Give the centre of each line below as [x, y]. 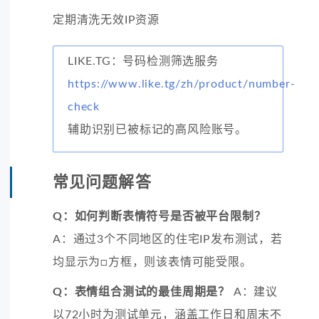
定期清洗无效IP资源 [106, 20]
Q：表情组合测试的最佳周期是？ [141, 292]
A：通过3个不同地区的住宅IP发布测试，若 [168, 239]
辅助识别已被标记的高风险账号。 [157, 129]
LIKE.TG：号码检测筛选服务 [143, 61]
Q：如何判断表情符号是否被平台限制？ [159, 216]
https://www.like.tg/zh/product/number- [182, 84]
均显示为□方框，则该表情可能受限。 [152, 262]
